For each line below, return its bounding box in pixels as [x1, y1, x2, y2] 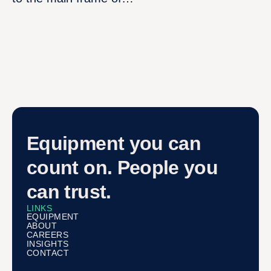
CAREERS [27, 230, 68, 240]
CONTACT [27, 248, 69, 258]
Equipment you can [27, 132, 201, 155]
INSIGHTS [27, 239, 69, 249]
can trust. [27, 181, 111, 203]
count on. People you [27, 157, 218, 179]
